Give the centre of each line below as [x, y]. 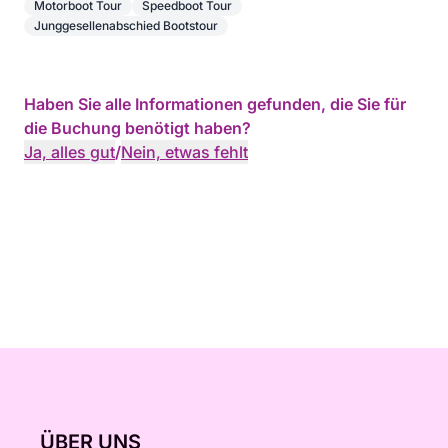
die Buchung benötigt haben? [137, 128]
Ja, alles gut [69, 152]
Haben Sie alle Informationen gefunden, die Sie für [215, 104]
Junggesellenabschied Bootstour [126, 25]
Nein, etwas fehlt [184, 152]
